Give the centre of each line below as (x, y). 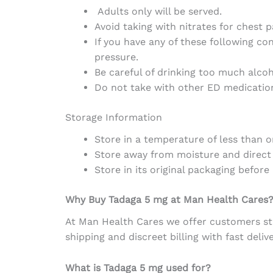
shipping (85, 236)
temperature (174, 139)
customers (235, 221)
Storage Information (113, 117)
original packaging (192, 169)
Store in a (119, 139)
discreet (147, 236)
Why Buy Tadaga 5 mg (118, 199)
